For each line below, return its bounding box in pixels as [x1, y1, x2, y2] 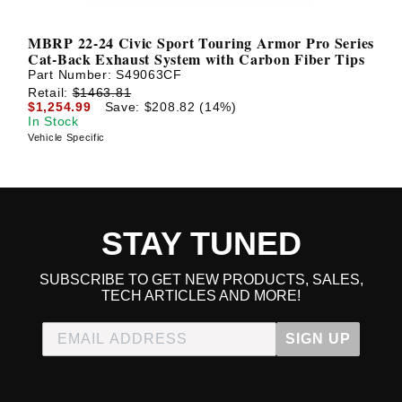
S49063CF [116, 67, 182, 83]
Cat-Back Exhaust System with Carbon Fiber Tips [28, 48, 365, 70]
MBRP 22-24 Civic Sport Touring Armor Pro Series [28, 32, 374, 54]
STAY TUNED [100, 225, 301, 262]
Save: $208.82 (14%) [104, 99, 237, 114]
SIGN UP [285, 331, 351, 346]
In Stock [28, 113, 79, 128]
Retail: [28, 84, 73, 100]
